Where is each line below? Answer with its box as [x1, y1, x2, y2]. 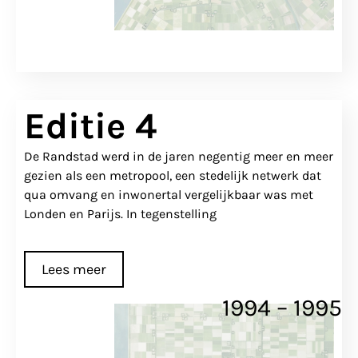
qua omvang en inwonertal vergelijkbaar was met [24, 186, 313, 202]
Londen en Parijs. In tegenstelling [24, 205, 217, 221]
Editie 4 [24, 104, 157, 148]
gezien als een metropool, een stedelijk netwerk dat [24, 167, 321, 183]
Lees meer [42, 261, 106, 279]
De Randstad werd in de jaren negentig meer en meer [24, 148, 333, 164]
